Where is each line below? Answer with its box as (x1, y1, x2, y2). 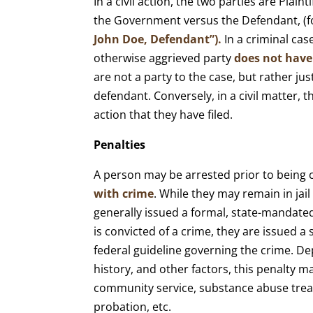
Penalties (94, 136, 146, 152)
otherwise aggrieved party (94, 50, 235, 66)
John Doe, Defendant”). (94, 31, 222, 47)
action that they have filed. (94, 106, 233, 122)
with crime (94, 185, 154, 201)
